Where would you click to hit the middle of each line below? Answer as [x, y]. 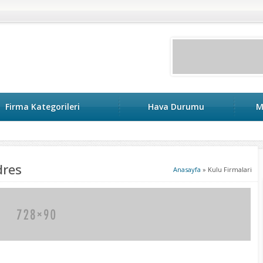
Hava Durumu [176, 107]
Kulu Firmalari [230, 169]
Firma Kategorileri [43, 107]
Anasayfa [187, 169]
